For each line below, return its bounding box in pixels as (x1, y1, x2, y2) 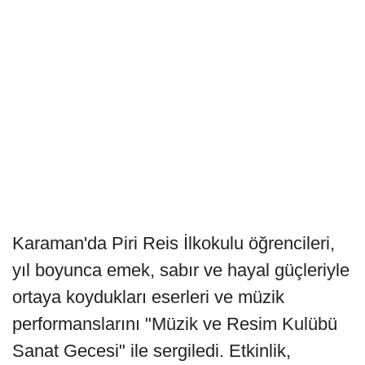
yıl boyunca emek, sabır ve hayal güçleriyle (12, 259, 350, 280)
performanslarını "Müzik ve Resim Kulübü (12, 313, 337, 334)
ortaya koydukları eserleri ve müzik (12, 286, 284, 307)
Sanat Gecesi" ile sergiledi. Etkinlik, (12, 340, 291, 361)
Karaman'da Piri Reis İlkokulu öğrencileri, (12, 232, 335, 253)
